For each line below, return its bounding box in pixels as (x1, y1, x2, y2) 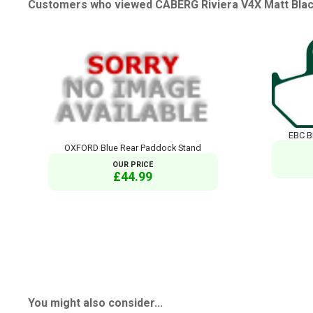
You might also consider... (28, 296, 163, 310)
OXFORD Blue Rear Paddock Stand (64, 142, 202, 153)
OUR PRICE (112, 159, 154, 169)
